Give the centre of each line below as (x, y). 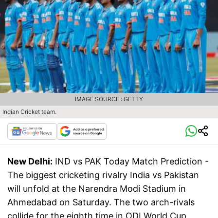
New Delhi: (30, 162)
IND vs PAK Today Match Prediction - (132, 162)
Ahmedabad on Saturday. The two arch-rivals (101, 202)
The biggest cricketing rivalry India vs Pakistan (103, 175)
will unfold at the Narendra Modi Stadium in (97, 189)
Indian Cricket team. (29, 112)
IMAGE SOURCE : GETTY (109, 99)
